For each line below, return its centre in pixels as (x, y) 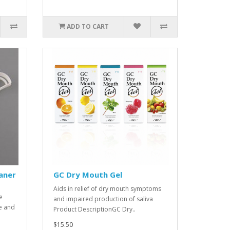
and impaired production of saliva (103, 199)
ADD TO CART (88, 26)
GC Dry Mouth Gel (88, 175)
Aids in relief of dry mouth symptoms (108, 189)
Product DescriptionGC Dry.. (95, 209)
